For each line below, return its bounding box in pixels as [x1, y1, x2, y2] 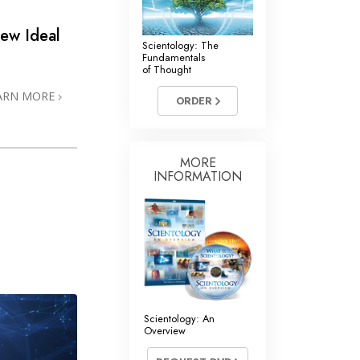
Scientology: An [144, 311, 215, 327]
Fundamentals [142, 50, 205, 66]
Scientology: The [142, 38, 219, 54]
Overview [144, 323, 186, 339]
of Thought [142, 62, 191, 78]
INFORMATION [153, 166, 242, 186]
